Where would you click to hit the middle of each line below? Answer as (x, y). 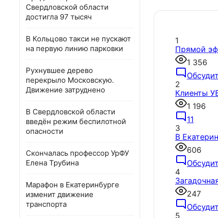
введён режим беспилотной (76, 121)
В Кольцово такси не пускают (78, 39)
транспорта (46, 204)
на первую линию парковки (74, 48)
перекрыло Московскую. (70, 80)
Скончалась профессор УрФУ (77, 153)
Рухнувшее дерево (59, 70)
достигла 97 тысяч (59, 17)
